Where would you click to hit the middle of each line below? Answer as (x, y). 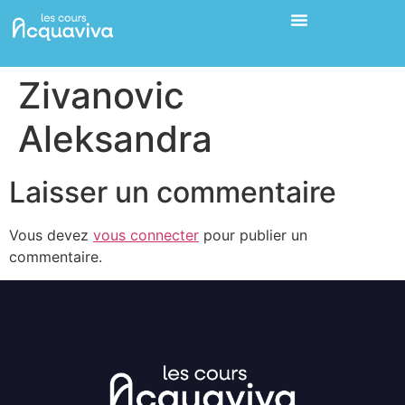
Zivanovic (101, 95)
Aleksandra (115, 138)
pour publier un (253, 235)
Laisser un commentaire (173, 192)
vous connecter (146, 235)
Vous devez (51, 235)
